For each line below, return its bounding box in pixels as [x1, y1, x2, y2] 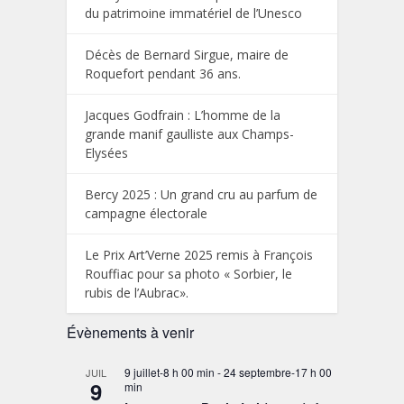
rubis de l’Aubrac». [85, 283, 188, 301]
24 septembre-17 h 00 [224, 363, 332, 380]
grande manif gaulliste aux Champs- [85, 124, 294, 142]
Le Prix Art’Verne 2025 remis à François [85, 245, 313, 263]
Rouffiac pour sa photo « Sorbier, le [85, 264, 292, 282]
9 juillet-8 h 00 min [124, 363, 215, 380]
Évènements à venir [67, 321, 194, 343]
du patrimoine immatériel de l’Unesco [85, 4, 302, 22]
